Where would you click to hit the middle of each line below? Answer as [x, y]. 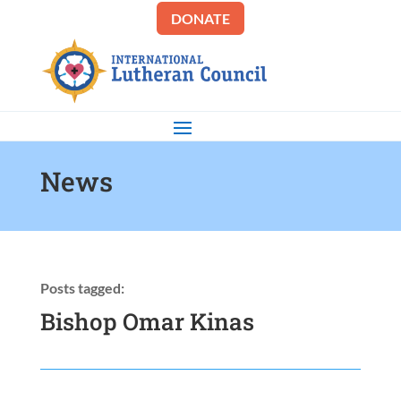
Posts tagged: [82, 288]
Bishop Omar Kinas [147, 322]
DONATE [200, 18]
